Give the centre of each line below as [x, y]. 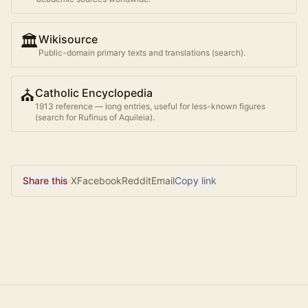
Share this [45, 181]
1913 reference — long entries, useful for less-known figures [150, 107]
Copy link [196, 181]
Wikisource [68, 40]
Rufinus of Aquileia [114, 118]
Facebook [99, 181]
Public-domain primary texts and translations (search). [142, 53]
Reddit [136, 181]
